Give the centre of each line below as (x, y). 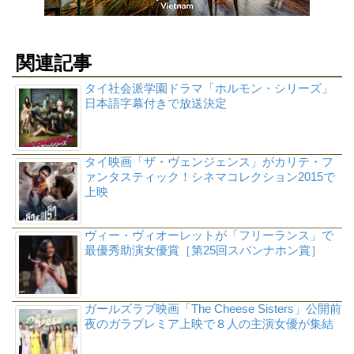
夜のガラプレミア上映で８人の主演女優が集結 (209, 324)
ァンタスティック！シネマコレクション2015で (209, 177)
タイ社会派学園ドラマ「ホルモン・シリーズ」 (209, 88)
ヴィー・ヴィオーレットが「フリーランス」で (209, 235)
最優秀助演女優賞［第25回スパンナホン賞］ (203, 250)
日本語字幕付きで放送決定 (155, 104)
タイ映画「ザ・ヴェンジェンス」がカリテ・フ (209, 162)
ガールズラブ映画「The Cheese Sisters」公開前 (213, 309)
